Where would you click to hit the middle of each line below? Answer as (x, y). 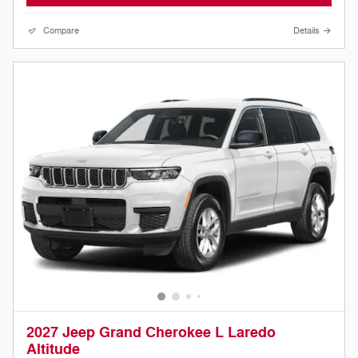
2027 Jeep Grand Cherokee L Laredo (151, 332)
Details (306, 30)
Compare (61, 30)
